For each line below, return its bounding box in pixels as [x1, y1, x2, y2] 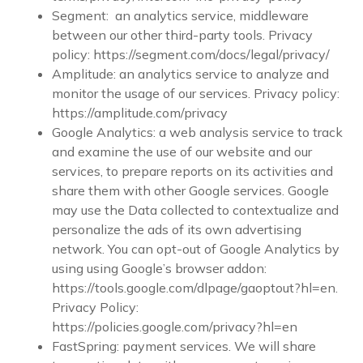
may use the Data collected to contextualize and [52, 202, 339, 218]
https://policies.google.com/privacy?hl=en [52, 318, 297, 335]
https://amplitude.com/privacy [52, 105, 228, 121]
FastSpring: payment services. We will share [52, 338, 316, 354]
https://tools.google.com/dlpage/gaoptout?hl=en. [52, 280, 338, 296]
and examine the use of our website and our [52, 143, 312, 160]
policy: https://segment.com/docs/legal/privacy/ [52, 46, 333, 62]
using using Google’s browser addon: [52, 260, 267, 276]
